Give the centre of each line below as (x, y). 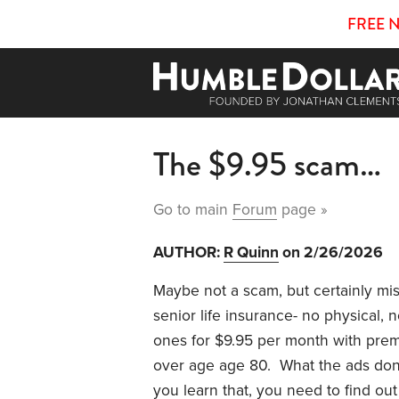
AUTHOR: (188, 252)
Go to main (193, 209)
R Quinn (251, 252)
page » (302, 209)
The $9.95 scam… (267, 164)
